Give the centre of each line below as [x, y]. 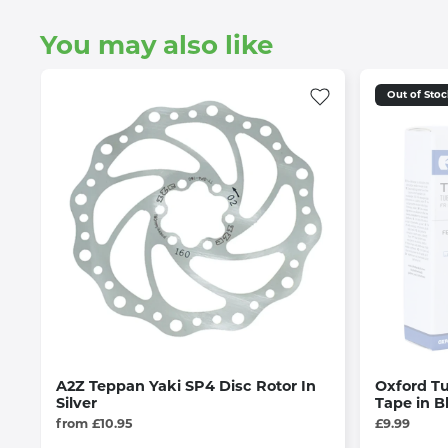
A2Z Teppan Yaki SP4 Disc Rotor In [186, 386]
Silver [76, 403]
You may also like [156, 45]
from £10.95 [94, 424]
